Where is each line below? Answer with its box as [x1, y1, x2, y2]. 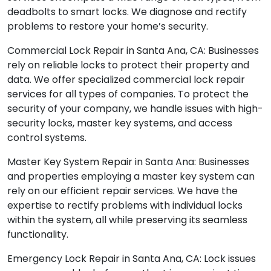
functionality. [7, 227, 68, 242]
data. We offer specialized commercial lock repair [7, 73, 245, 87]
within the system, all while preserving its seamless [7, 213, 247, 227]
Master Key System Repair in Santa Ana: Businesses [7, 155, 249, 169]
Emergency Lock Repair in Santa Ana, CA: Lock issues [7, 252, 256, 266]
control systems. [7, 131, 87, 145]
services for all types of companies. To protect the [7, 87, 249, 102]
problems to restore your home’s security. [7, 19, 208, 34]
